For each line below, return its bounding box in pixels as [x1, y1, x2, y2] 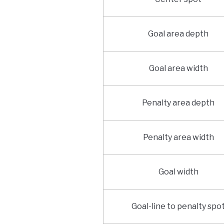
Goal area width [148, 63, 208, 73]
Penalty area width [142, 132, 214, 142]
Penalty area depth [142, 98, 215, 108]
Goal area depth [148, 29, 209, 39]
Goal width [158, 167, 198, 177]
